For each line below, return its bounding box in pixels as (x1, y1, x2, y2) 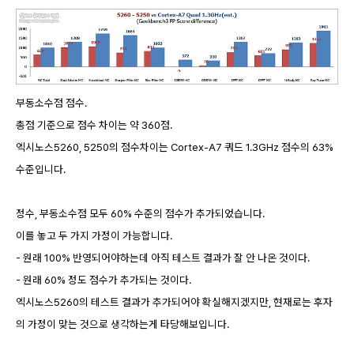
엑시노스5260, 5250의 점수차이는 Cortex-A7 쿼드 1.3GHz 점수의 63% (16, 141, 333, 154)
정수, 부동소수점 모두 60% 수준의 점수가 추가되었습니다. (16, 207, 265, 220)
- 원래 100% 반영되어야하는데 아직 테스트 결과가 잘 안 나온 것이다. (16, 251, 310, 265)
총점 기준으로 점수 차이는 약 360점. (16, 119, 172, 132)
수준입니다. (16, 163, 66, 176)
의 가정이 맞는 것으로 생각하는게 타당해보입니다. (16, 318, 229, 331)
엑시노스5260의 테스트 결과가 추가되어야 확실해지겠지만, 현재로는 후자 (16, 296, 333, 309)
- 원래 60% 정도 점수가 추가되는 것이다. (16, 273, 191, 287)
